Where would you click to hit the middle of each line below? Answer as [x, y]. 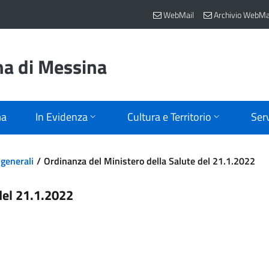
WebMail [178, 14]
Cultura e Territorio [169, 117]
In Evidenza [62, 117]
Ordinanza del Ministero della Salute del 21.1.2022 [150, 161]
